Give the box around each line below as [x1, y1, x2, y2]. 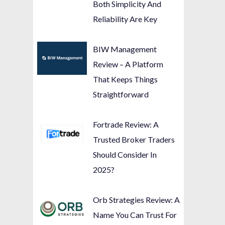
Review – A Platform [93, 59, 164, 69]
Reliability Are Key [93, 14, 158, 24]
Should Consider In [93, 149, 157, 159]
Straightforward [93, 89, 149, 99]
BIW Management [93, 44, 157, 54]
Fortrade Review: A [93, 119, 159, 129]
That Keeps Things [93, 74, 158, 84]
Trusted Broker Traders [93, 134, 175, 144]
